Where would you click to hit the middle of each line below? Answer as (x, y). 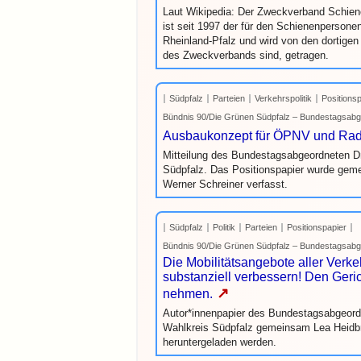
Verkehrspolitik (283, 98)
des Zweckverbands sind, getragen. (246, 55)
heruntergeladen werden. (220, 342)
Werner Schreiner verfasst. (225, 184)
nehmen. (188, 294)
